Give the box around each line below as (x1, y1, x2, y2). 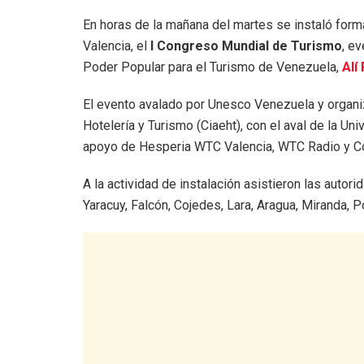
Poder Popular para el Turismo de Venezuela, (83, 58, 339, 75)
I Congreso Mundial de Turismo (150, 37, 342, 54)
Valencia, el (83, 37, 150, 54)
